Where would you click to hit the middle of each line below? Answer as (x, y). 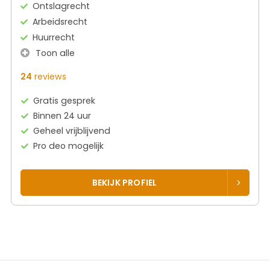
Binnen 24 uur (62, 115)
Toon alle (54, 53)
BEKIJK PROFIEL (124, 182)
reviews (49, 76)
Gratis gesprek (64, 100)
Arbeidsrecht (60, 21)
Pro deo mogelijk (69, 146)
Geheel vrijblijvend (72, 130)
